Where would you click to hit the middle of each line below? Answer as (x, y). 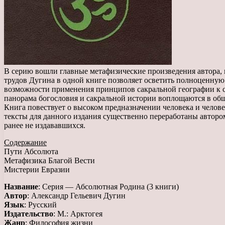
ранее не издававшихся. (45, 125)
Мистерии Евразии (37, 169)
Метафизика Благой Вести (49, 160)
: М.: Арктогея (78, 213)
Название (21, 186)
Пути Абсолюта (31, 151)
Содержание (25, 142)
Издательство (29, 213)
